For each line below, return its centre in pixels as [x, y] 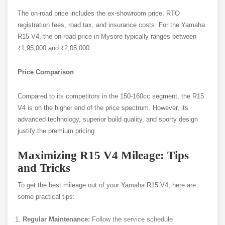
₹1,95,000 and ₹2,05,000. [54, 48]
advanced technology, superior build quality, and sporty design [108, 120]
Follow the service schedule [131, 219]
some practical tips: [46, 197]
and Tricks [44, 168]
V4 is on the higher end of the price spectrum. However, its [103, 108]
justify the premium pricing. [57, 131]
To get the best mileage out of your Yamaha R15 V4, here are [107, 185]
